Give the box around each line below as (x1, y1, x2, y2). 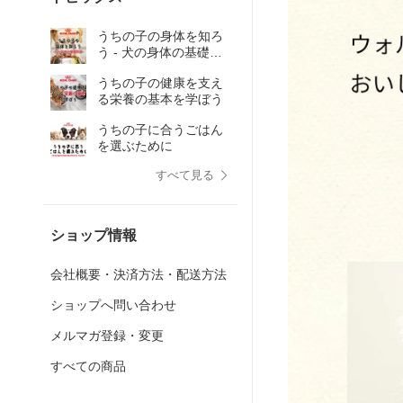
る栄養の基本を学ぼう (97, 92, 223, 106)
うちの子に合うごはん (97, 122, 223, 137)
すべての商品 (50, 359, 126, 373)
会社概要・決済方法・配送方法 (50, 267, 227, 282)
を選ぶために (97, 139, 173, 153)
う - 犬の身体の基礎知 (97, 45, 222, 59)
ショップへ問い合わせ (50, 298, 176, 312)
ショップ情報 (50, 228, 137, 243)
